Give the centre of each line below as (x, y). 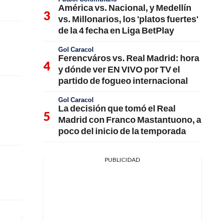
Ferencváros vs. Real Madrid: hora (129, 58)
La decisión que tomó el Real (117, 108)
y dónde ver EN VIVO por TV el (119, 69)
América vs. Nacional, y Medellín (125, 7)
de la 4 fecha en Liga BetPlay (116, 30)
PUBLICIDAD (122, 160)
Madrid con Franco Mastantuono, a (130, 119)
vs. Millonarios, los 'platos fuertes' (128, 19)
